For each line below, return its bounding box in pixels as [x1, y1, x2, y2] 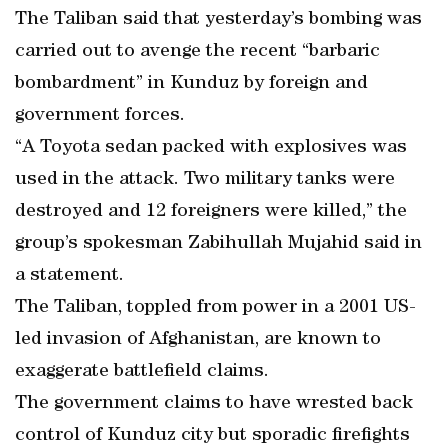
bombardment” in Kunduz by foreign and [15, 74, 368, 94]
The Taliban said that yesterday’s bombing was [15, 10, 422, 30]
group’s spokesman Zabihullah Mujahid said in [15, 234, 422, 254]
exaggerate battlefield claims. [15, 362, 269, 382]
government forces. [15, 106, 185, 126]
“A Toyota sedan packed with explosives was [15, 138, 407, 158]
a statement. [15, 266, 124, 286]
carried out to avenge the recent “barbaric [15, 42, 380, 62]
